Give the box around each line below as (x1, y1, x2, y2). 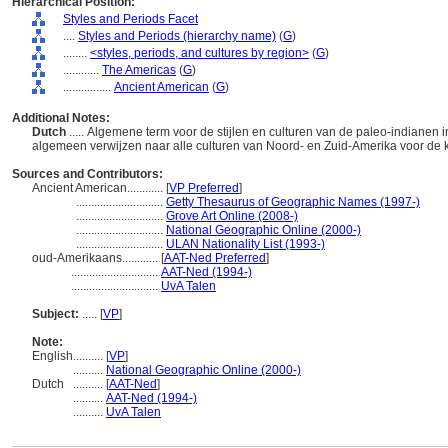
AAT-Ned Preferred (164, 251, 266, 265)
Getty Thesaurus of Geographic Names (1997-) (166, 195, 420, 209)
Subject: (32, 307, 79, 321)
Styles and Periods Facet (63, 12, 198, 26)
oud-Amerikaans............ (32, 251, 161, 265)
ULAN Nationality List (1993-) (166, 237, 325, 251)
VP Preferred (169, 181, 239, 195)
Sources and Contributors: (12, 167, 163, 181)
